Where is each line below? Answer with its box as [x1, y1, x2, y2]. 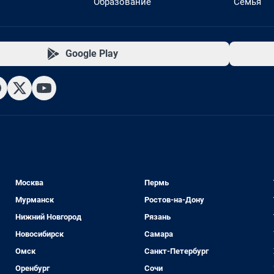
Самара [144, 229, 173, 239]
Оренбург [15, 264, 50, 273]
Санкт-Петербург [144, 246, 209, 256]
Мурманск [15, 195, 54, 204]
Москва [15, 178, 44, 187]
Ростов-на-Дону [144, 195, 204, 204]
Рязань [144, 212, 171, 221]
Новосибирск [15, 229, 64, 239]
